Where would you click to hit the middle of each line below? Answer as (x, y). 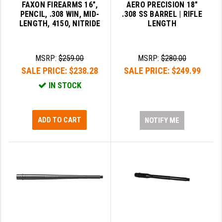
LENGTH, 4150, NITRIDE (60, 24)
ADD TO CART (60, 120)
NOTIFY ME (162, 121)
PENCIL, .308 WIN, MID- (60, 14)
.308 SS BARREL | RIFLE (162, 14)
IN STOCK (64, 85)
